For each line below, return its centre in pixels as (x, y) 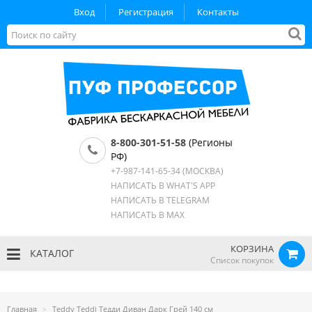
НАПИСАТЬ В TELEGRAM (160, 200)
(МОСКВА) (202, 171)
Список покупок (242, 260)
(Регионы (209, 142)
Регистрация (146, 12)
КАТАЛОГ (50, 253)
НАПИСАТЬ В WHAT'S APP (163, 186)
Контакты (218, 12)
